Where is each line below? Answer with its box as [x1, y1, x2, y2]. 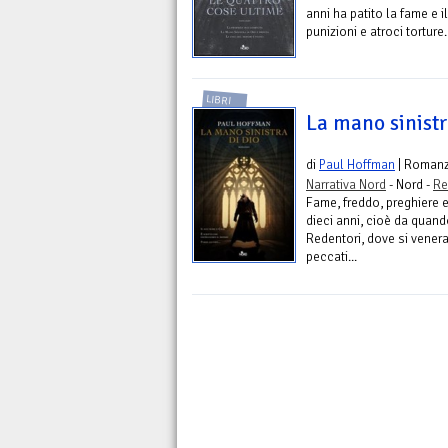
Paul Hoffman [319, 156, 395, 174]
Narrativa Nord [306, 176, 386, 194]
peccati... [306, 248, 357, 266]
